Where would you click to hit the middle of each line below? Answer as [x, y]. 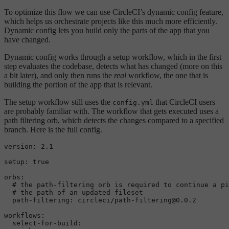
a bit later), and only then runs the [59, 75]
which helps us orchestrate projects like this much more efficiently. [111, 21]
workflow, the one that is [167, 75]
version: [20, 146]
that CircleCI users [184, 102]
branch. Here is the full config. [53, 129]
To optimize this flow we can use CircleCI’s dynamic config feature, [114, 12]
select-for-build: [47, 223]
